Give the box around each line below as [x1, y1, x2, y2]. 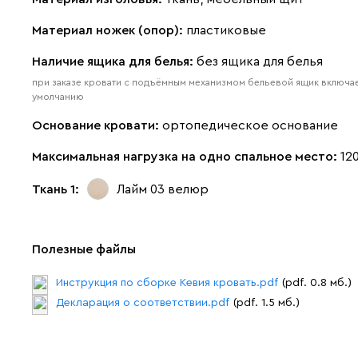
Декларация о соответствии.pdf [56, 297, 229, 308]
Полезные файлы [32, 243, 136, 256]
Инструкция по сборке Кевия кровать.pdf [56, 277, 278, 288]
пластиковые [186, 24, 266, 37]
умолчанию [32, 92, 84, 101]
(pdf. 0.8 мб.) [282, 277, 352, 288]
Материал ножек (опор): [32, 24, 186, 37]
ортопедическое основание [162, 119, 338, 132]
